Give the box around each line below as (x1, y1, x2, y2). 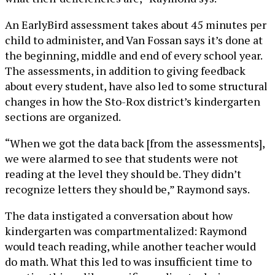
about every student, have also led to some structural (5, 78, 268, 93)
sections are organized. (5, 109, 121, 124)
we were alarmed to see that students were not (5, 150, 238, 166)
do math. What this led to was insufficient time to (5, 254, 252, 269)
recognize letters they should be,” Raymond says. (5, 181, 250, 196)
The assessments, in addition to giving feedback (5, 63, 246, 78)
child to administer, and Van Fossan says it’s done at (5, 32, 263, 47)
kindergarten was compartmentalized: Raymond (5, 223, 247, 238)
